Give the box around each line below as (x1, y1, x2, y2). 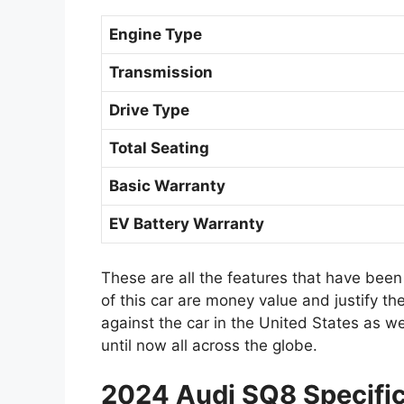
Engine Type (109, 25, 202, 44)
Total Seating (109, 139, 209, 158)
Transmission (109, 63, 213, 82)
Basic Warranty (109, 177, 225, 196)
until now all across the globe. (101, 335, 317, 354)
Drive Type (109, 101, 189, 120)
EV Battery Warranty (109, 215, 264, 234)
